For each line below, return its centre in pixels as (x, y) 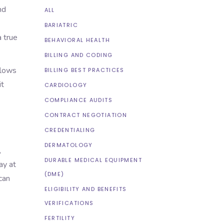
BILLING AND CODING (78, 55)
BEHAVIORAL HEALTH (77, 40)
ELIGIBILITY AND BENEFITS (85, 189)
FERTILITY (59, 218)
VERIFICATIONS (69, 203)
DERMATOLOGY (68, 145)
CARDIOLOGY (66, 85)
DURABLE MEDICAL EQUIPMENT (93, 160)
